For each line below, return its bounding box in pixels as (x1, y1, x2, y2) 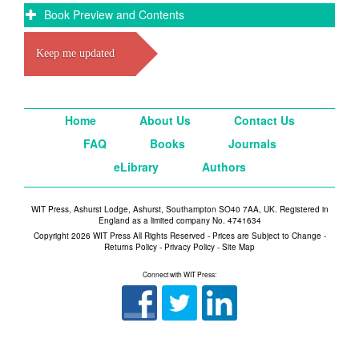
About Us (139, 111, 191, 128)
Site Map (222, 240, 255, 252)
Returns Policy (104, 240, 157, 252)
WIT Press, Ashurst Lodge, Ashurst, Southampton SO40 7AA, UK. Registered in (30, 203, 329, 215)
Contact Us (233, 111, 295, 128)
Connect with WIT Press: (143, 268, 216, 279)
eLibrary (113, 158, 159, 175)
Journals (228, 135, 276, 151)
